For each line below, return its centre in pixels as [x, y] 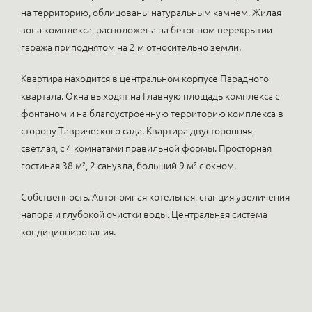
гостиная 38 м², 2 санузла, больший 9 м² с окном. [128, 166]
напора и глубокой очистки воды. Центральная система [144, 214]
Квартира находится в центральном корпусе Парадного [145, 79]
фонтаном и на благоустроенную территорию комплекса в [152, 114]
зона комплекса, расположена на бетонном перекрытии [147, 30]
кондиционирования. [68, 232]
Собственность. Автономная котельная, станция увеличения [155, 197]
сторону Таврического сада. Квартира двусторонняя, [138, 131]
